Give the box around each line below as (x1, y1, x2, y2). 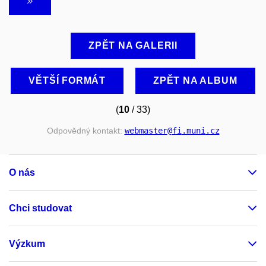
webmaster (124, 126, 167, 136)
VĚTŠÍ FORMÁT (28, 75, 106, 86)
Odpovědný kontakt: (46, 126, 125, 136)
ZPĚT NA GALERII (88, 40, 178, 51)
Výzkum (9, 238, 45, 249)
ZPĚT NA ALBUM (153, 75, 237, 86)
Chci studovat (9, 202, 72, 213)
